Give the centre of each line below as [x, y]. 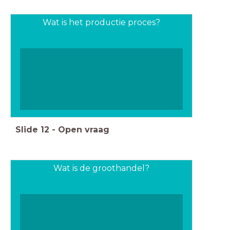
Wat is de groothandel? [101, 168]
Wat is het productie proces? [101, 23]
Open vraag [84, 129]
